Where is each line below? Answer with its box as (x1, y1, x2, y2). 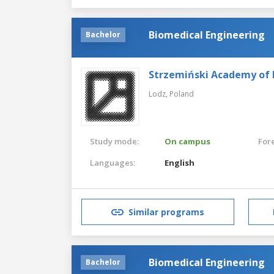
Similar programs (128, 206, 204, 218)
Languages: (90, 157, 135, 168)
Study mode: (90, 135, 139, 147)
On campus (165, 135, 211, 147)
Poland (169, 88, 194, 99)
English (165, 157, 195, 168)
